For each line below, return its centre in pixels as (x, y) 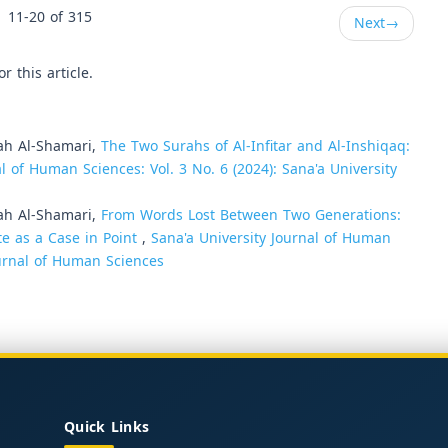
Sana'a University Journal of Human (271, 238)
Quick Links (107, 427)
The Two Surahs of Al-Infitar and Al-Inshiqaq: (255, 146)
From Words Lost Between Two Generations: (251, 215)
